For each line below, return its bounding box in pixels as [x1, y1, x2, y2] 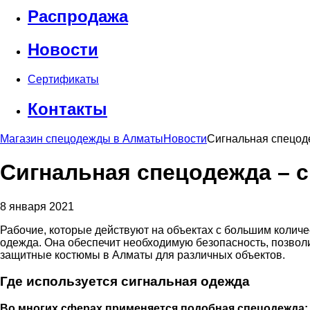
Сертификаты [28, 73, 99, 86]
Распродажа [28, 7, 128, 26]
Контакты [28, 99, 107, 118]
